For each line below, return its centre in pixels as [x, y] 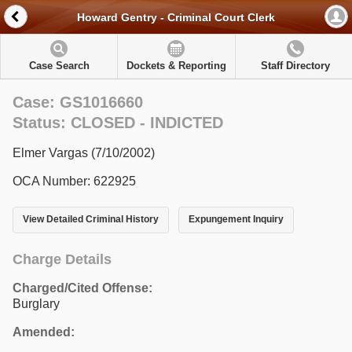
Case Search [59, 66]
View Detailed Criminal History [91, 220]
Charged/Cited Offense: [82, 288]
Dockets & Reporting [176, 66]
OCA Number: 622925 [74, 181]
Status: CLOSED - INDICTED [118, 123]
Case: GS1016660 [78, 102]
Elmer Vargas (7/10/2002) [84, 153]
